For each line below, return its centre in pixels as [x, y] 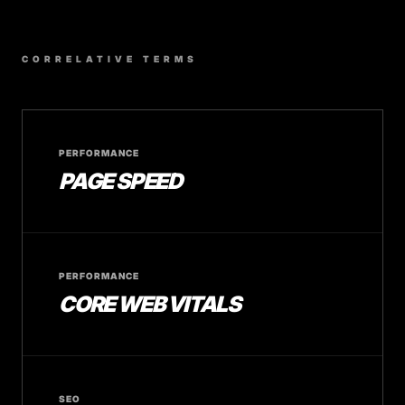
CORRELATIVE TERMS [110, 59]
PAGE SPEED [120, 181]
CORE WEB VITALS [150, 304]
